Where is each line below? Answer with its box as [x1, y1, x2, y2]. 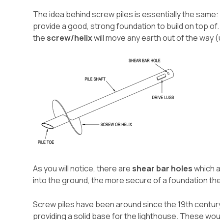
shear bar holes [132, 163, 193, 174]
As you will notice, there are [33, 163, 133, 174]
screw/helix [47, 32, 93, 43]
